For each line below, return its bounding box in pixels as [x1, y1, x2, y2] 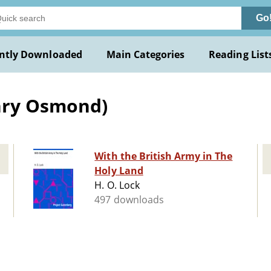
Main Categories [106, 48, 185, 61]
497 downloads [94, 193, 164, 207]
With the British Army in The [94, 149, 233, 163]
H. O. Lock [94, 178, 140, 192]
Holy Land [94, 164, 143, 178]
